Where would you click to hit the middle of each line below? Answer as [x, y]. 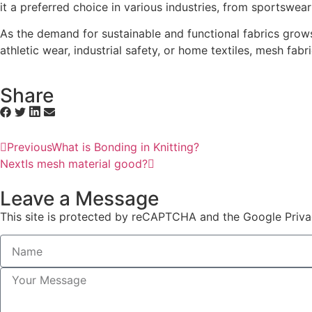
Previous [29, 147]
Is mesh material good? [86, 163]
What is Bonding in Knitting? [125, 147]
